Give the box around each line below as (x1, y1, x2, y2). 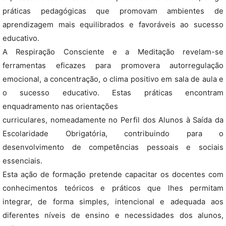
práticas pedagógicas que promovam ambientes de (3, 7, 223, 16)
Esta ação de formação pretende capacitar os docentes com (3, 170, 223, 179)
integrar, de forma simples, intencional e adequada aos (3, 197, 223, 206)
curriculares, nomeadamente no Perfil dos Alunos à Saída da (3, 116, 223, 125)
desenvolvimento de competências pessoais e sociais (3, 143, 223, 152)
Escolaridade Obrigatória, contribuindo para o (3, 129, 223, 138)
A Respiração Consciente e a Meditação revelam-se (3, 47, 223, 56)
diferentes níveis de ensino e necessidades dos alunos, (3, 211, 223, 220)
